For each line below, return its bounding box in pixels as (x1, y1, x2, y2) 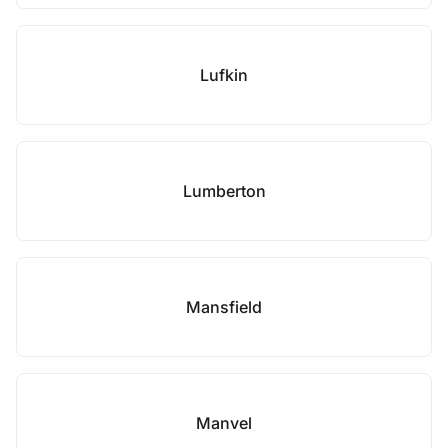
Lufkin (200, 65, 248, 85)
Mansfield (186, 297, 262, 317)
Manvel (196, 413, 252, 433)
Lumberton (182, 181, 266, 201)
